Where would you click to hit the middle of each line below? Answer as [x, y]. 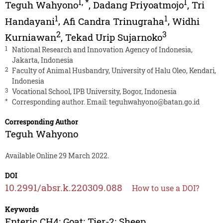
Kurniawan [30, 37]
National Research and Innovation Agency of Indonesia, [102, 50]
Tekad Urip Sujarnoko [113, 37]
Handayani [30, 21]
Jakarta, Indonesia [42, 60]
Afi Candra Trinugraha [113, 21]
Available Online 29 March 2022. [57, 156]
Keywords [22, 210]
